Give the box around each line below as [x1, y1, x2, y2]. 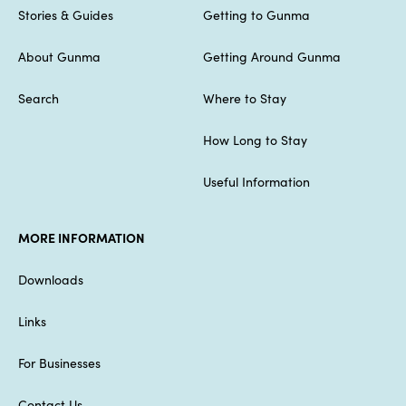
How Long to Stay [203, 130, 307, 149]
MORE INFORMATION [18, 227, 145, 246]
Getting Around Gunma [203, 46, 341, 65]
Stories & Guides [18, 5, 113, 24]
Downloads [18, 269, 83, 288]
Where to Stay [203, 88, 286, 107]
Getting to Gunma [203, 5, 310, 24]
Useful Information [203, 171, 310, 190]
